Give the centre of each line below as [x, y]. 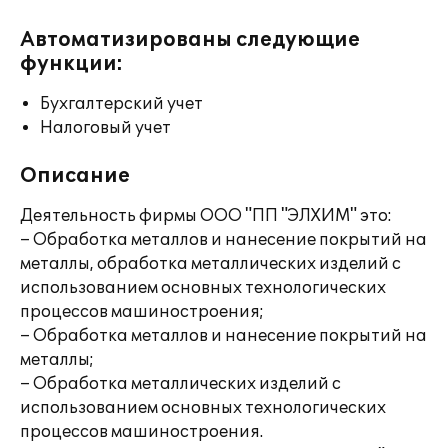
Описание [75, 176]
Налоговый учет [105, 128]
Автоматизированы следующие [190, 40]
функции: [71, 64]
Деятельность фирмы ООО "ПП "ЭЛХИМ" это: [206, 216]
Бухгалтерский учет [121, 104]
